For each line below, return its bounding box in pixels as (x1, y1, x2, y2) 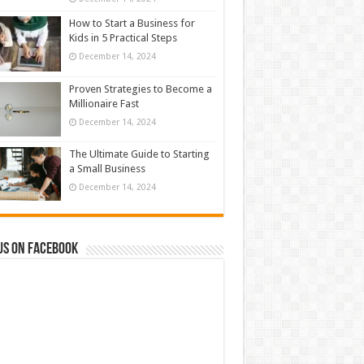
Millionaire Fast (68, 97, 139, 110)
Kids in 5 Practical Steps (68, 31, 177, 44)
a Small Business (68, 162, 145, 175)
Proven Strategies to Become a (68, 82, 212, 95)
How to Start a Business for (68, 16, 195, 29)
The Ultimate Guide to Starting (68, 147, 210, 160)
